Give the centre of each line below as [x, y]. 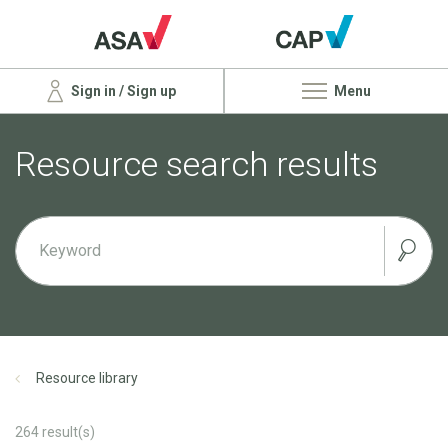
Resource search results [196, 163]
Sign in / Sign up [122, 90]
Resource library [87, 377]
